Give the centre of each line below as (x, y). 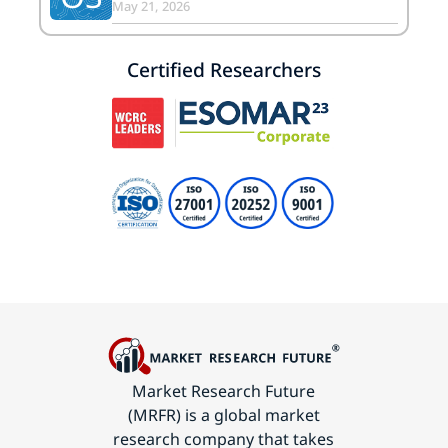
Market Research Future (224, 390)
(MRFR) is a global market (223, 414)
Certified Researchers (224, 69)
